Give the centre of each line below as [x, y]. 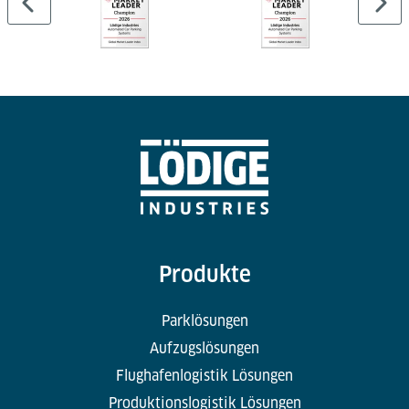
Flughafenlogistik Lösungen [204, 376]
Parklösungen [204, 321]
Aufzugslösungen [204, 349]
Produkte [204, 275]
